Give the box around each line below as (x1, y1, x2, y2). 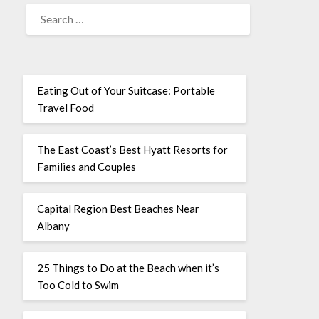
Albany (36, 219, 70, 232)
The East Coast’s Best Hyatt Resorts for (36, 142, 228, 156)
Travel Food (36, 100, 94, 114)
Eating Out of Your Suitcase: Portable (36, 83, 215, 97)
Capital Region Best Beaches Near (36, 202, 199, 215)
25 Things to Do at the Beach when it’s (36, 261, 219, 274)
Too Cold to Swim (36, 278, 119, 291)
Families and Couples (36, 159, 136, 173)
